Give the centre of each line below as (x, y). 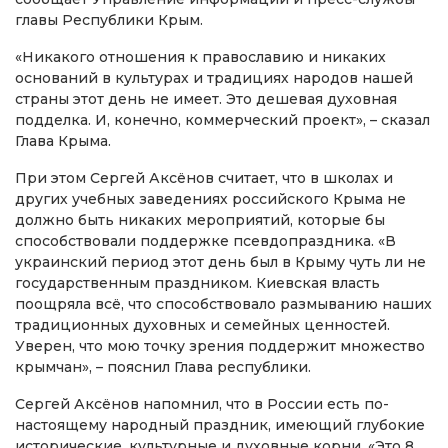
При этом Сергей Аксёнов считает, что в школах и (204, 177)
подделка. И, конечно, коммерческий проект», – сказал (222, 119)
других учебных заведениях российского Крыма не (210, 198)
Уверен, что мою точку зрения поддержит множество (220, 345)
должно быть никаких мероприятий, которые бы (200, 219)
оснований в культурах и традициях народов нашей (214, 77)
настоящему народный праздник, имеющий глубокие (220, 424)
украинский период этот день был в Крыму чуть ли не (220, 261)
